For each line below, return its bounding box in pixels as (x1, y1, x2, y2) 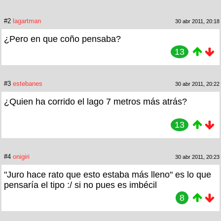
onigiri (13, 152, 30, 160)
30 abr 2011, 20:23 (175, 153, 220, 160)
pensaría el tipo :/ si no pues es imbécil (4, 180, 157, 190)
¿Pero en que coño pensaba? (4, 34, 121, 44)
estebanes (13, 79, 42, 87)
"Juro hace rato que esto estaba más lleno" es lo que (4, 169, 211, 180)
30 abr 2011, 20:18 (175, 18, 220, 24)
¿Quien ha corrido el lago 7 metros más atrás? (4, 96, 187, 107)
